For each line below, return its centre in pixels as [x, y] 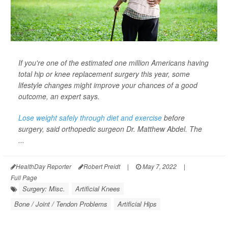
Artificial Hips [137, 204]
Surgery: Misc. [44, 189]
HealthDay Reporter [44, 166]
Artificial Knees [98, 189]
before [173, 118]
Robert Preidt [102, 166]
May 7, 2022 [159, 166]
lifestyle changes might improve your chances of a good [108, 85]
